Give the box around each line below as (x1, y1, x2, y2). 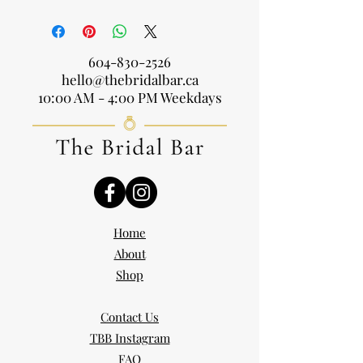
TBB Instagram (89, 330, 170, 347)
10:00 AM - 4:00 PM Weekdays (37, 88, 222, 107)
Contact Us (100, 309, 159, 326)
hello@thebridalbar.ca (61, 70, 199, 89)
